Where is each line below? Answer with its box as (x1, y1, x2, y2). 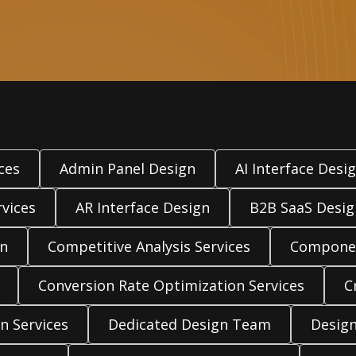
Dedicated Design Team (107, 315, 271, 334)
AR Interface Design (75, 198, 210, 217)
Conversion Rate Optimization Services (38, 276, 304, 295)
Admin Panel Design (59, 159, 195, 178)
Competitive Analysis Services (47, 237, 250, 256)
